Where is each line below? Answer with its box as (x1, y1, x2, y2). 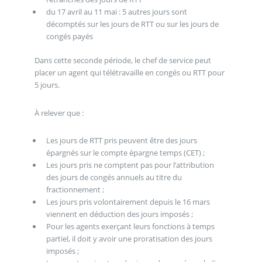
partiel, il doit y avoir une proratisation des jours (46, 233, 212, 244)
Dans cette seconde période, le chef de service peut (34, 55, 211, 66)
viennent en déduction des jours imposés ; (46, 209, 193, 220)
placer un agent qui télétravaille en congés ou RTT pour (34, 67, 225, 78)
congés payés (46, 31, 93, 42)
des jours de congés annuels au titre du (46, 172, 182, 183)
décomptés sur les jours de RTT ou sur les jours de (46, 19, 219, 30)
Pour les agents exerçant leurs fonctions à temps (46, 221, 215, 232)
